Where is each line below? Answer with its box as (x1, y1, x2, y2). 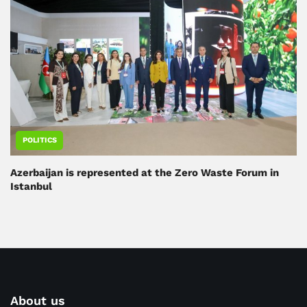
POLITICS (23, 136, 57, 145)
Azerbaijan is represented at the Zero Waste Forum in (10, 167, 279, 180)
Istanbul (10, 180, 52, 193)
